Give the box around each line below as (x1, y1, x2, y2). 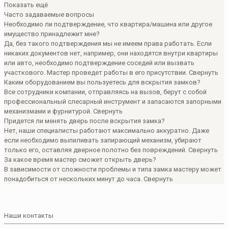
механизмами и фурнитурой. (4, 107, 93, 115)
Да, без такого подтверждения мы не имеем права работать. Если (4, 39, 212, 47)
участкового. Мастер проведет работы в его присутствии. (4, 68, 189, 76)
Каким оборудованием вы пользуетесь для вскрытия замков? (4, 78, 201, 86)
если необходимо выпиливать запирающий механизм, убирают (4, 136, 202, 144)
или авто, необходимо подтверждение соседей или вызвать (4, 59, 194, 67)
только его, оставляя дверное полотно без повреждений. (4, 146, 188, 154)
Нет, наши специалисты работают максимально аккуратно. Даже (4, 126, 209, 134)
